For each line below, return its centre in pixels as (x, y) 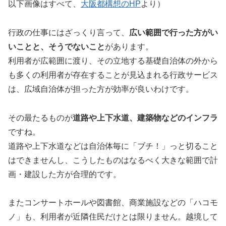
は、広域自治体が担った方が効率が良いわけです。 (101, 89)
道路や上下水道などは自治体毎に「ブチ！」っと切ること (113, 146)
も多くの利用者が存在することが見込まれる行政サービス (113, 75)
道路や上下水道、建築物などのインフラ (145, 118)
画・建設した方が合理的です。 (65, 174)
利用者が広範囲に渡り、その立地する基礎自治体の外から (113, 61)
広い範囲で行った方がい (174, 32)
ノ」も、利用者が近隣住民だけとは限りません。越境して (113, 217)
